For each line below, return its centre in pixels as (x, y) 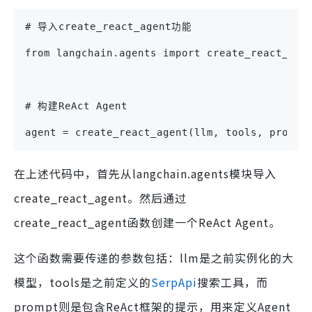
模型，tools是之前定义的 (83, 282)
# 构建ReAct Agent (76, 106)
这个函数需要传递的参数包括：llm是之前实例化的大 (154, 258)
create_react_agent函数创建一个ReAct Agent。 (147, 223)
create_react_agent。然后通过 (100, 198)
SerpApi (174, 282)
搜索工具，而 (233, 282)
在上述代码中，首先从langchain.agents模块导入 (145, 174)
